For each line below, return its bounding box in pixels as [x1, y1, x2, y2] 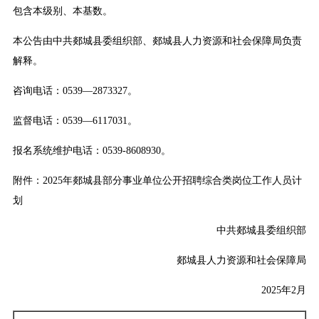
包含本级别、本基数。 [12, 6, 113, 17]
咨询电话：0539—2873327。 [12, 85, 137, 97]
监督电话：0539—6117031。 [12, 115, 137, 127]
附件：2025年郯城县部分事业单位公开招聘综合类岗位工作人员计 [12, 175, 302, 187]
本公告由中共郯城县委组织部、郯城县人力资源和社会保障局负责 [12, 36, 302, 47]
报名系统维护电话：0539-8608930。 [12, 145, 171, 157]
